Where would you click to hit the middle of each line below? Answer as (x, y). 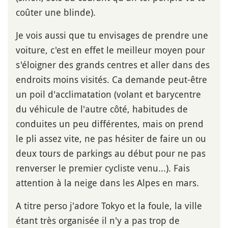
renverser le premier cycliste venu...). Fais (103, 168)
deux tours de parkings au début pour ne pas (111, 153)
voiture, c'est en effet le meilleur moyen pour (110, 50)
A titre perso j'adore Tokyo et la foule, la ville (109, 206)
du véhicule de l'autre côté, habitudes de (102, 109)
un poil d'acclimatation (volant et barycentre (108, 94)
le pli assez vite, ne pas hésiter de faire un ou (111, 139)
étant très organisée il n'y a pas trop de (98, 221)
